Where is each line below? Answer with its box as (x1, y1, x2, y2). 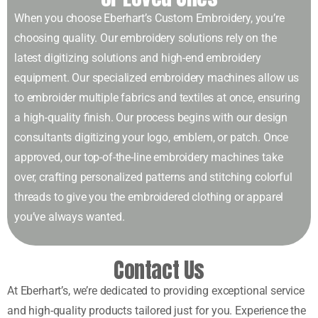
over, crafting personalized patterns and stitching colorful (14, 170, 292, 185)
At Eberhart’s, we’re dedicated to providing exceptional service (7, 284, 305, 298)
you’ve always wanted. (14, 210, 125, 224)
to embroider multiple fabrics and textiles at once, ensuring (14, 91, 300, 105)
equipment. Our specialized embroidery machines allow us (14, 71, 300, 85)
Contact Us (114, 254, 204, 287)
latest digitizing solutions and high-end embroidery (14, 51, 261, 65)
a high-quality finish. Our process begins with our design (14, 111, 288, 125)
